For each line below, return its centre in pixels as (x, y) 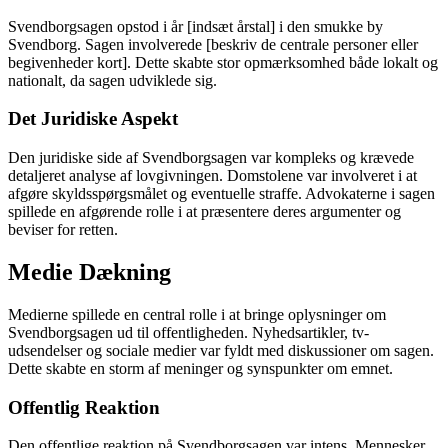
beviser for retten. (63, 230)
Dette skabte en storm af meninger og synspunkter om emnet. (200, 368)
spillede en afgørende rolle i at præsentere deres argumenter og (204, 212)
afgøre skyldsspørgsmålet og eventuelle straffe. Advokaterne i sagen (221, 194)
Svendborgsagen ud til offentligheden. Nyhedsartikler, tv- (188, 332)
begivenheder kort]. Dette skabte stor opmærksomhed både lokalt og (223, 62)
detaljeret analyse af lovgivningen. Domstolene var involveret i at (212, 176)
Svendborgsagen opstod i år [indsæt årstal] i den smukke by (195, 26)
